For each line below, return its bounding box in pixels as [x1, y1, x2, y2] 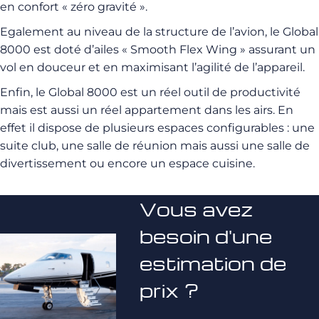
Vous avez [139, 197, 253, 221]
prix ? [139, 278, 199, 303]
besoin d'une [139, 224, 272, 249]
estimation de [139, 251, 286, 276]
